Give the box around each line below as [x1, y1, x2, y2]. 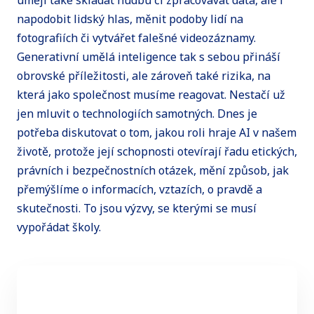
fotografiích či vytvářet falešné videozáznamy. [17, 30, 256, 46]
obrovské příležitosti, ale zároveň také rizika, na [17, 68, 271, 84]
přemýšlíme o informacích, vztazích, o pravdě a [17, 182, 262, 198]
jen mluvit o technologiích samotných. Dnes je [17, 106, 257, 122]
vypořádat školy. [17, 219, 107, 235]
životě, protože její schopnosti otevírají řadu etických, [17, 144, 297, 160]
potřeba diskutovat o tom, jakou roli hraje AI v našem [17, 125, 296, 141]
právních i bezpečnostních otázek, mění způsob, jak [17, 163, 289, 179]
